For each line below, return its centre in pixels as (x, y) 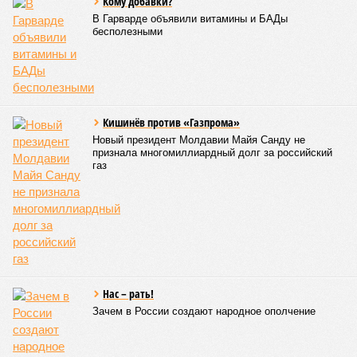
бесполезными (127, 31)
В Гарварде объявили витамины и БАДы (190, 19)
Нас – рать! (128, 294)
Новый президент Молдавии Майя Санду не (199, 140)
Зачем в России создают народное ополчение (204, 311)
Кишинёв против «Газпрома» (171, 122)
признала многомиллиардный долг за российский (212, 153)
